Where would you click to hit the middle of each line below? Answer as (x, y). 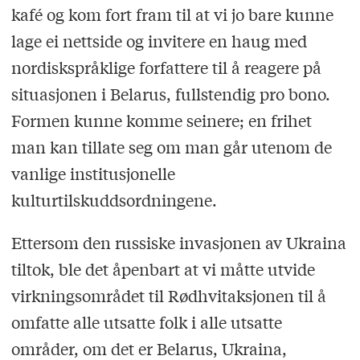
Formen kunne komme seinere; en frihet (161, 120)
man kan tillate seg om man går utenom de (171, 146)
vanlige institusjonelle (93, 173)
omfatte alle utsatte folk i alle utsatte (146, 321)
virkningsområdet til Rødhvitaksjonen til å (168, 295)
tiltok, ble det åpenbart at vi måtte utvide (163, 268)
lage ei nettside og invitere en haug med (159, 40)
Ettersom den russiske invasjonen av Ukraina (178, 242)
